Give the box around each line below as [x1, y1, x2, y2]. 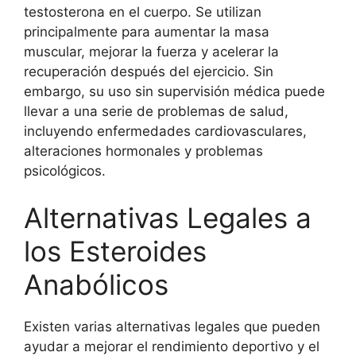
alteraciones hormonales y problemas [24, 142, 263, 159]
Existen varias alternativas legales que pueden [24, 319, 320, 335]
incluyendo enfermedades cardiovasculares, [24, 122, 307, 139]
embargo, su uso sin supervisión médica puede [24, 83, 325, 99]
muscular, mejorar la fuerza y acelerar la [24, 43, 279, 60]
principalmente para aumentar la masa [24, 23, 269, 40]
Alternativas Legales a [24, 201, 311, 235]
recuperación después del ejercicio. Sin [24, 63, 273, 79]
